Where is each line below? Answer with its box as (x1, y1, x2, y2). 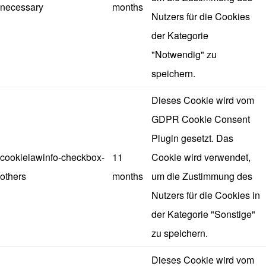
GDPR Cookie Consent (151, 112, 250, 126)
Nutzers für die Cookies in (151, 188, 260, 202)
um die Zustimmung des (151, 169, 252, 183)
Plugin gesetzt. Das (151, 131, 233, 145)
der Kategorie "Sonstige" (151, 207, 255, 221)
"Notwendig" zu (151, 47, 217, 62)
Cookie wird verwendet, (151, 150, 251, 164)
